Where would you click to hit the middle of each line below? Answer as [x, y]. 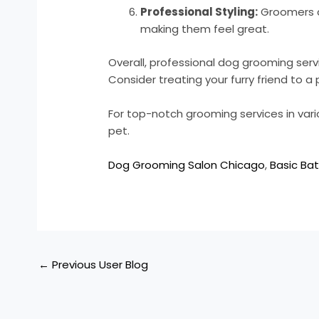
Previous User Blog [99, 265]
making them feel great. [205, 29]
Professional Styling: [199, 12]
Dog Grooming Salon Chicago [187, 164]
